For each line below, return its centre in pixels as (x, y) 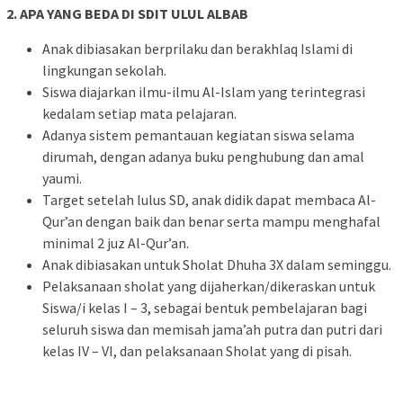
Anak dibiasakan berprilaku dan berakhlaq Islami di (197, 48)
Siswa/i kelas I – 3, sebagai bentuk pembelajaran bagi (205, 307)
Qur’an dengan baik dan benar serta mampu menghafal (211, 221)
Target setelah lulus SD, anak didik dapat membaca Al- (209, 199)
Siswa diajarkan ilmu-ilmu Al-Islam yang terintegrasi (204, 91)
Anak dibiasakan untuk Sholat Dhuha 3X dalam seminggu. (217, 264)
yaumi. (62, 178)
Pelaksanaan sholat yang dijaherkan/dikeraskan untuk (209, 286)
